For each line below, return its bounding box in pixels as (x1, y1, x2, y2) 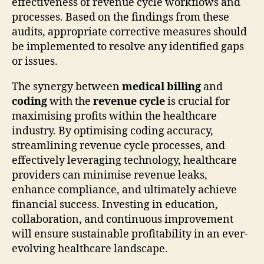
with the (47, 94, 93, 108)
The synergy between (12, 80, 122, 94)
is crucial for (165, 94, 230, 108)
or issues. (12, 54, 58, 68)
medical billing (122, 80, 201, 94)
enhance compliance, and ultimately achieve (12, 183, 237, 197)
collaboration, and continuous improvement (12, 212, 233, 226)
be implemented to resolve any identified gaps (12, 39, 244, 54)
